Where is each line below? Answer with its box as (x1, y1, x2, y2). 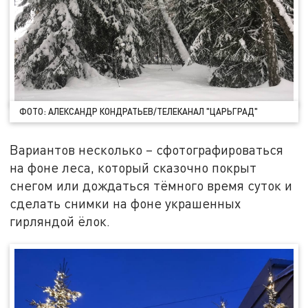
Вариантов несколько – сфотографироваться (10, 142, 284, 158)
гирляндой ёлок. (10, 213, 114, 230)
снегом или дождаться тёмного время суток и (10, 177, 293, 194)
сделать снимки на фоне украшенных (10, 195, 241, 212)
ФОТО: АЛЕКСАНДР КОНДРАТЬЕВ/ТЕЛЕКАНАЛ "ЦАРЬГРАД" (19, 106, 258, 118)
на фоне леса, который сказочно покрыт (10, 159, 257, 176)
